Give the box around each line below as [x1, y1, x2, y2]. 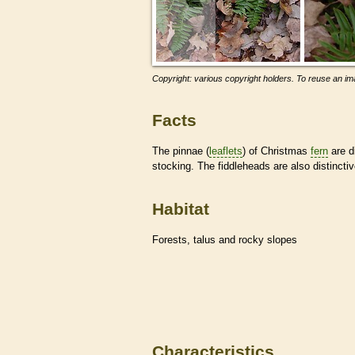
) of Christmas [242, 144, 311, 157]
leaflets [209, 144, 242, 157]
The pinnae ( [152, 144, 209, 157]
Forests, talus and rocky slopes [152, 233, 297, 246]
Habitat [152, 200, 209, 219]
